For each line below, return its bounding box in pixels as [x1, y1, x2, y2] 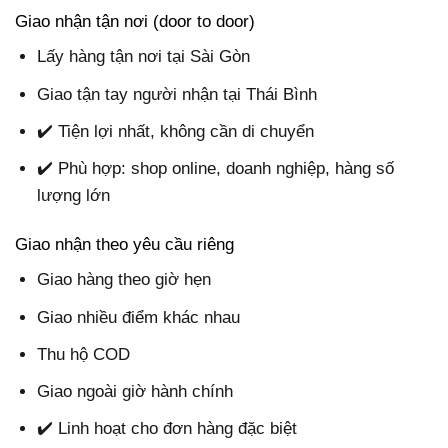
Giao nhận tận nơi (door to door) [15, 11, 255, 31]
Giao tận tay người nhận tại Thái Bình [37, 84, 318, 104]
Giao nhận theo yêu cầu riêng [15, 234, 234, 254]
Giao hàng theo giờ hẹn [37, 270, 212, 290]
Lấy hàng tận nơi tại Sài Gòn [37, 47, 251, 67]
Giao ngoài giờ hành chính [37, 382, 234, 402]
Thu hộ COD [37, 344, 131, 364]
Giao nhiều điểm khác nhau [37, 307, 241, 327]
